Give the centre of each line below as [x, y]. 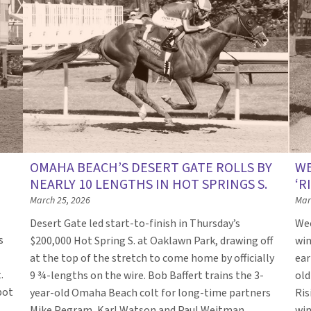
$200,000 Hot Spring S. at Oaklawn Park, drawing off [152, 241]
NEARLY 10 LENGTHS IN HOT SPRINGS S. [149, 184]
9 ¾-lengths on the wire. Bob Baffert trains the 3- [147, 275]
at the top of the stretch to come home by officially [152, 258]
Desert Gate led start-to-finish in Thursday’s [135, 223]
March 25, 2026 [60, 200]
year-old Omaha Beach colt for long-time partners [151, 293]
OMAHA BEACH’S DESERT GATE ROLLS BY [151, 168]
